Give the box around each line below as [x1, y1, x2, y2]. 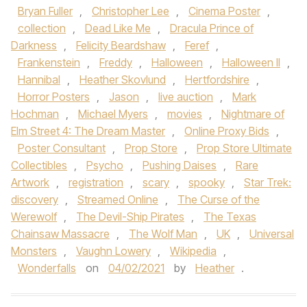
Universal [249, 227, 294, 241]
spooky [188, 175, 225, 189]
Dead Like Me [85, 21, 151, 35]
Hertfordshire [185, 73, 249, 86]
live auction [158, 90, 213, 103]
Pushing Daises [143, 158, 217, 172]
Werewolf [11, 210, 57, 223]
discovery [11, 193, 58, 206]
